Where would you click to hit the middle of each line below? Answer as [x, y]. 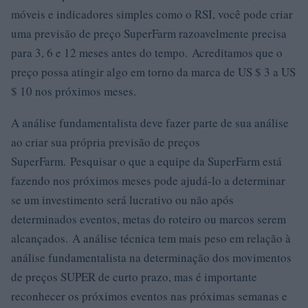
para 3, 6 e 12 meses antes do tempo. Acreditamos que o [147, 53]
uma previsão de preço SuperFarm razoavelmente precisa [149, 33]
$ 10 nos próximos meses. [74, 91]
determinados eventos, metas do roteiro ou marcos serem [148, 219]
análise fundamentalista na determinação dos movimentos [151, 257]
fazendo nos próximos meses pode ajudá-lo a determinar [148, 180]
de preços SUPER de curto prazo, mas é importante [134, 277]
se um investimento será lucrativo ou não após [122, 200]
